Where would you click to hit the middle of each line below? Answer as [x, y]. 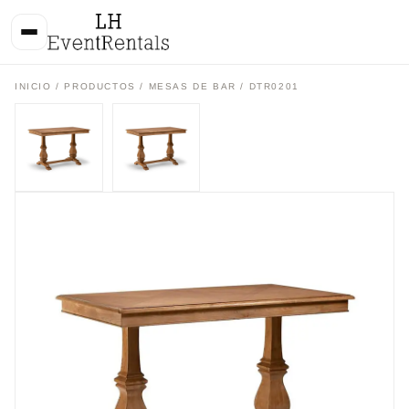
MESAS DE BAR [192, 86]
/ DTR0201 [267, 86]
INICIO [33, 86]
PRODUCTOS [102, 86]
